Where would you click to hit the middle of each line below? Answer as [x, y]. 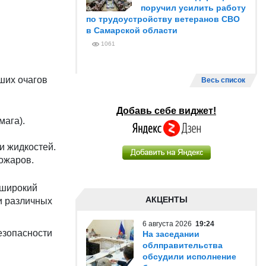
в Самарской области [132, 30]
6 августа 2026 [169, 224]
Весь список [223, 80]
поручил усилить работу [193, 8]
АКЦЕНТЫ [166, 199]
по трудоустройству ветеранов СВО [163, 19]
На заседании [171, 234]
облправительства [183, 245]
